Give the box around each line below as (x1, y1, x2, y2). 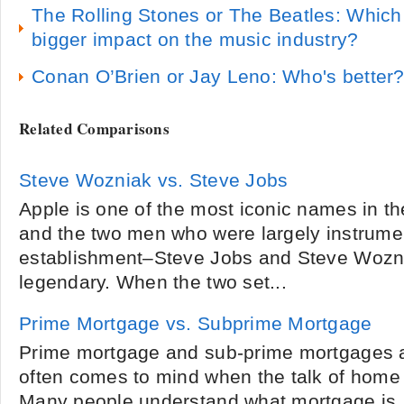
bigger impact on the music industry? (32, 29, 359, 50)
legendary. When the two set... (19, 271, 287, 293)
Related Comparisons (19, 117, 170, 140)
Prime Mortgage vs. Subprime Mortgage (19, 313, 372, 335)
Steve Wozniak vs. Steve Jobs (19, 170, 289, 191)
